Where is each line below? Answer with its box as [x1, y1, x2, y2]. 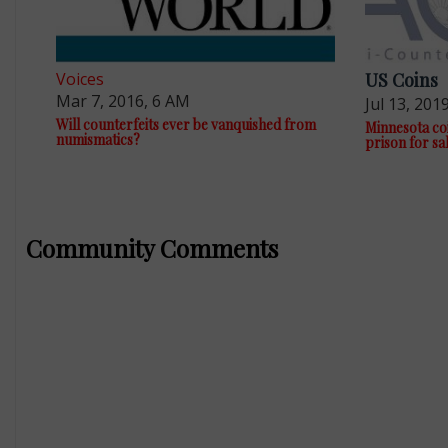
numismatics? [55, 129, 140, 149]
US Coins [364, 68, 438, 93]
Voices [55, 67, 104, 90]
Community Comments [25, 232, 278, 265]
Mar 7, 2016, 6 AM [55, 89, 190, 112]
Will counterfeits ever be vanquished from [55, 114, 316, 134]
